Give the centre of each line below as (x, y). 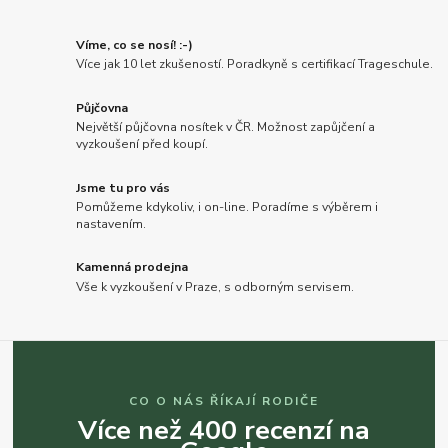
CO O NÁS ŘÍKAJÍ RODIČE (224, 400)
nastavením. (111, 224)
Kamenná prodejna (132, 267)
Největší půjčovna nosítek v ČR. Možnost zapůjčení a (226, 127)
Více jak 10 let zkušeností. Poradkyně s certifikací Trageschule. (255, 64)
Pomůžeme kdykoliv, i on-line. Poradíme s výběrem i (227, 207)
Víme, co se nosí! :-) (135, 44)
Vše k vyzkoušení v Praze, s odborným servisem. (215, 287)
